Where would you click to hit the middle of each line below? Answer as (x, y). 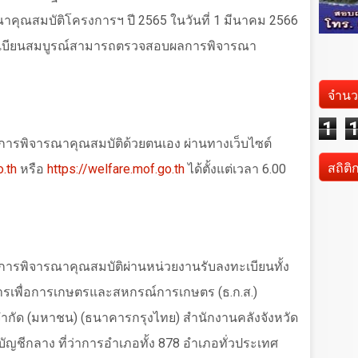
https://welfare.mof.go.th (116, 169)
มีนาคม (247, 21)
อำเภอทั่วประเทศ (229, 344)
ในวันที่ (192, 21)
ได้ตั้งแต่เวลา (225, 169)
